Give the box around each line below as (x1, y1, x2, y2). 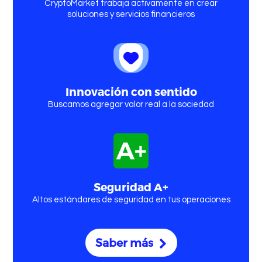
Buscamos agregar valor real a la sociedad (48, 99, 214, 109)
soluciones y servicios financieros (67, 10, 195, 19)
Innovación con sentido (65, 84, 197, 98)
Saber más (95, 235, 156, 249)
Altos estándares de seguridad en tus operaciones (32, 195, 230, 204)
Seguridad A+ (94, 180, 168, 194)
